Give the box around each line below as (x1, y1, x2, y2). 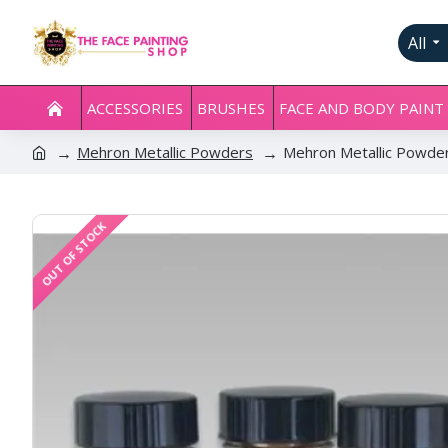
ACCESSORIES (87, 97, 183, 118)
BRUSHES (197, 97, 265, 118)
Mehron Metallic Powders (77, 142, 253, 162)
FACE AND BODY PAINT (279, 97, 444, 118)
